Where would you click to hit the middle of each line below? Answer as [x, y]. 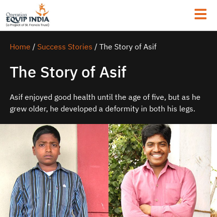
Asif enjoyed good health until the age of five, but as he [105, 97]
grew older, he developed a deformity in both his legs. [102, 109]
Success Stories [65, 47]
